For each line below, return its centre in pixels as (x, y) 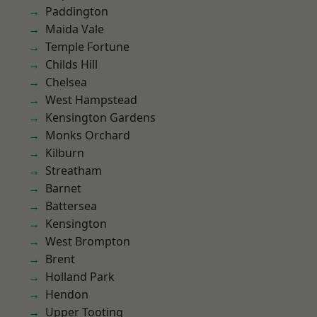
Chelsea (66, 82)
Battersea (71, 206)
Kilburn (65, 153)
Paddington (77, 11)
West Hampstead (91, 100)
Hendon (67, 294)
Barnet (63, 188)
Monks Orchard (88, 135)
